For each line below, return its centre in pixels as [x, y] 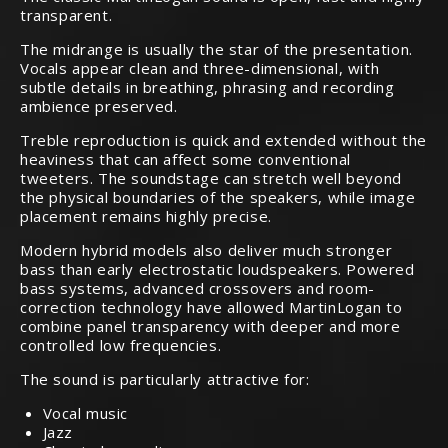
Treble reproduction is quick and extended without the [223, 139]
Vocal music [85, 412]
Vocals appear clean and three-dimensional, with [200, 67]
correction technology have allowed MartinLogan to [211, 306]
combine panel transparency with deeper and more [210, 325]
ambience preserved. [99, 105]
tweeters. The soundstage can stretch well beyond [211, 177]
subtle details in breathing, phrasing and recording [207, 86]
